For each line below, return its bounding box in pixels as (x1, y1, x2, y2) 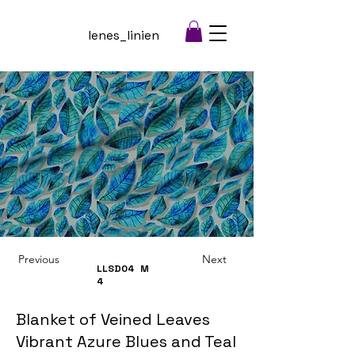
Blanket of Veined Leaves (16, 309, 210, 330)
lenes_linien (88, 27, 159, 44)
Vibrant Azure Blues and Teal (16, 331, 236, 353)
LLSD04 (97, 262, 134, 276)
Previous (18, 252, 59, 267)
